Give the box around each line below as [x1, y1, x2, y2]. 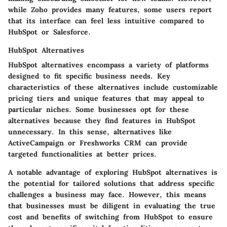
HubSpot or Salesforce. [8, 27, 91, 36]
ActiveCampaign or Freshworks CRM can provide [8, 138, 187, 147]
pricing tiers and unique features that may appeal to [8, 93, 204, 103]
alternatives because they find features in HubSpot [8, 116, 196, 125]
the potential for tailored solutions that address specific [8, 178, 214, 188]
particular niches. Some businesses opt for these [8, 104, 189, 114]
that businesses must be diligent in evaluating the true [8, 201, 215, 210]
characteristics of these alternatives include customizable [8, 82, 218, 92]
